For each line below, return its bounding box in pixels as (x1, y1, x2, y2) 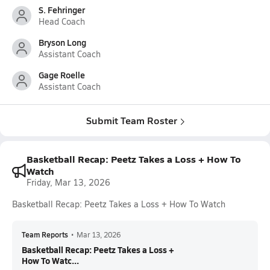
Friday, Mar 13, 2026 (27, 177, 110, 188)
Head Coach (39, 16, 85, 27)
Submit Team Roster (86, 113, 177, 127)
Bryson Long (39, 36, 86, 48)
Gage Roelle (39, 69, 85, 81)
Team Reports (22, 230, 68, 239)
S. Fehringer (39, 4, 85, 16)
